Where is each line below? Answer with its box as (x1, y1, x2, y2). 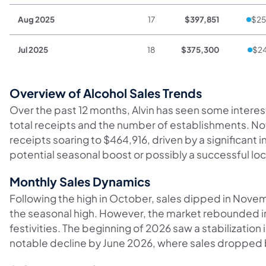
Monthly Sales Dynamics (9, 173, 150, 189)
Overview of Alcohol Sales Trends (9, 85, 202, 100)
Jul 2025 (18, 45, 49, 55)
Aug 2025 (18, 14, 55, 25)
